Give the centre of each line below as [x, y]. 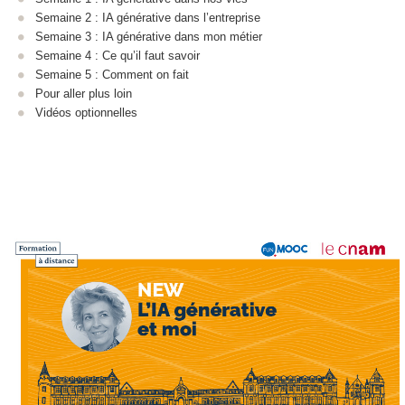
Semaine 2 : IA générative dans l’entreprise [148, 17]
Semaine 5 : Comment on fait [112, 74]
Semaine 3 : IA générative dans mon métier [149, 36]
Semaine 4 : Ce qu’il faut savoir [118, 55]
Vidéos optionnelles [86, 112]
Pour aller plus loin [84, 93]
